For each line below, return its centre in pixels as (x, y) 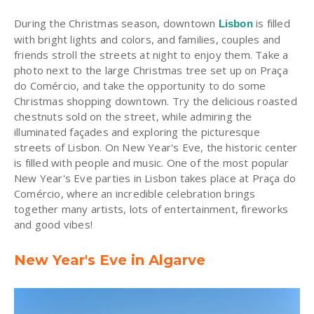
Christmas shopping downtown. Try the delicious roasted (156, 101)
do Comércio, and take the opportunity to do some (140, 86)
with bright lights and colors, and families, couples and (148, 40)
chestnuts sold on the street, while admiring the (133, 117)
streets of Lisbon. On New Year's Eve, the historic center (156, 148)
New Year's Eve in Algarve (110, 260)
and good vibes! (53, 225)
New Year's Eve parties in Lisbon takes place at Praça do (155, 178)
